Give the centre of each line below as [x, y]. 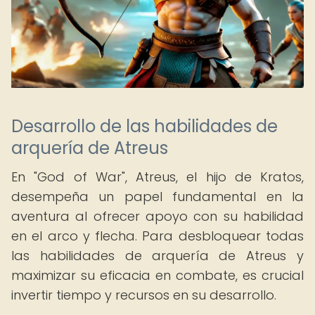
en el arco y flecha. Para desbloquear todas [157, 236]
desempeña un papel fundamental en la [157, 197]
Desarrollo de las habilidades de [144, 126]
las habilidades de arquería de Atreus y [157, 256]
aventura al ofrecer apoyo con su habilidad [157, 216]
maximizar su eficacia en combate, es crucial [157, 275]
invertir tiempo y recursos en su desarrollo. [144, 295]
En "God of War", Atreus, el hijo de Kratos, [157, 177]
